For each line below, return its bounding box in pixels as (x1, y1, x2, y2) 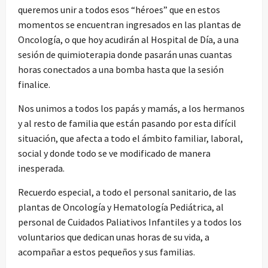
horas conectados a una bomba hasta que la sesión (18, 63, 224, 75)
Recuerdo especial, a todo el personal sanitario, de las (18, 185, 236, 198)
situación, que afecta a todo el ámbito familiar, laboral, (18, 132, 243, 144)
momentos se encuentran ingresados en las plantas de (18, 18, 241, 31)
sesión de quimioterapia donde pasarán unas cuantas (18, 48, 232, 60)
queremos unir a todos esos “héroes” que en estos (18, 3, 220, 16)
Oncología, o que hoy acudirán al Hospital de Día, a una (18, 33, 239, 45)
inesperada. (18, 162, 65, 174)
